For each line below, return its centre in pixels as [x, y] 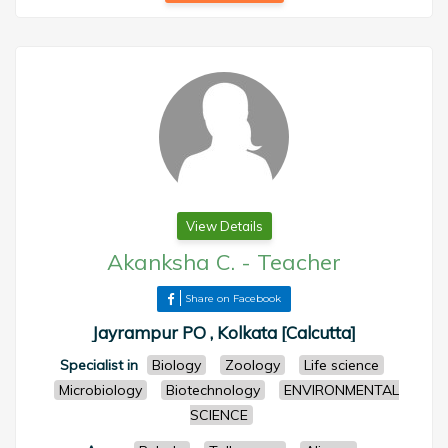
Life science [341, 365]
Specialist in [98, 365]
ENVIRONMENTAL [341, 390]
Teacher [299, 262]
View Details [224, 226]
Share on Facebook [233, 298]
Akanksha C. [171, 262]
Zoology [252, 365]
